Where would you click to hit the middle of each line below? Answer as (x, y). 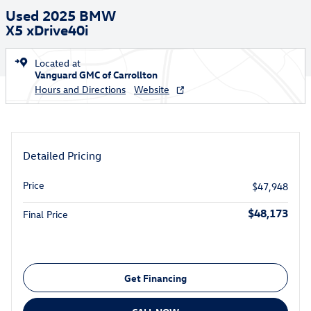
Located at (58, 63)
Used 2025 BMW (61, 15)
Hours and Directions (80, 89)
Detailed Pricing (62, 155)
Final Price (45, 214)
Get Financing (155, 278)
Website (152, 89)
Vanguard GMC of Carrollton (96, 75)
